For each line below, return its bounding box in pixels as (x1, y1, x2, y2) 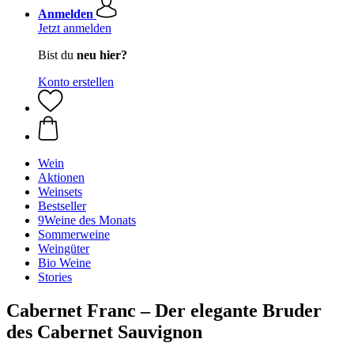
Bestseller (38, 199, 86, 213)
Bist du (38, 48, 77, 62)
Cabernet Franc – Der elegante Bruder (6, 299, 322, 321)
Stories (38, 270, 72, 284)
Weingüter (38, 242, 89, 255)
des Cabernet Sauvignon (6, 321, 202, 342)
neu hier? (77, 48, 127, 62)
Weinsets (38, 185, 82, 198)
